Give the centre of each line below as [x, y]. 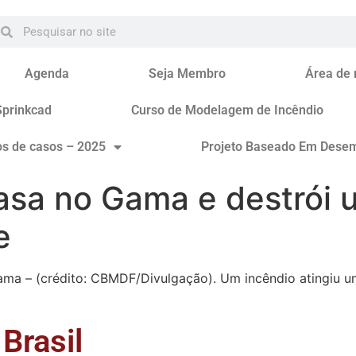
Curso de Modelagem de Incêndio [227, 110]
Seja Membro [187, 74]
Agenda [46, 74]
